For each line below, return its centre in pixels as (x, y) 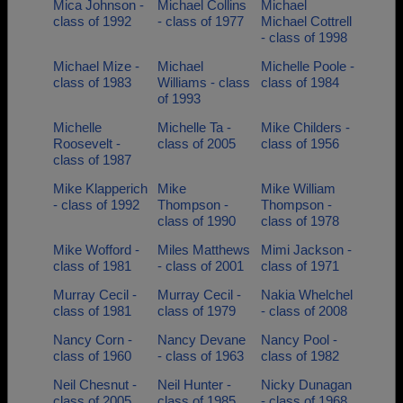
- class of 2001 (200, 266)
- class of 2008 (304, 311)
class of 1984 (300, 82)
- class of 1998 (304, 37)
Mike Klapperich (100, 188)
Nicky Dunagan (306, 385)
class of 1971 (300, 266)
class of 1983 (92, 82)
